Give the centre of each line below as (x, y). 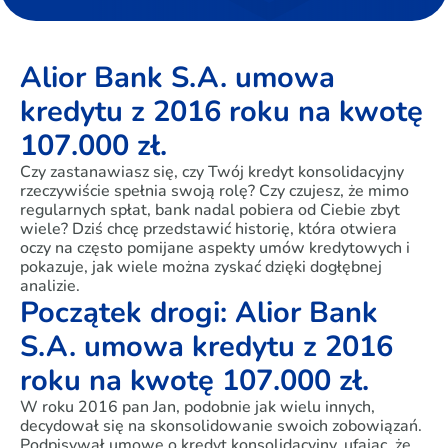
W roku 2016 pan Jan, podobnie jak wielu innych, (197, 407)
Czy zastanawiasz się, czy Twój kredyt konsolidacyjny (212, 172)
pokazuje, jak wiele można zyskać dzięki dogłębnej (201, 267)
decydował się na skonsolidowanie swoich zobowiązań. (221, 426)
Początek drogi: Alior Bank (199, 312)
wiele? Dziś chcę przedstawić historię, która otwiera (208, 229)
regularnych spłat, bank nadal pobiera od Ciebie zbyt (210, 210)
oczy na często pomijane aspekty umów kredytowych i (215, 248)
